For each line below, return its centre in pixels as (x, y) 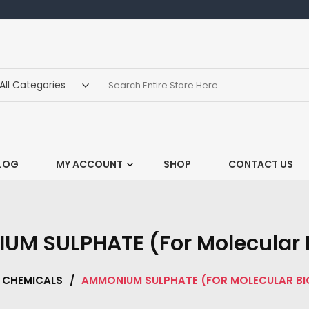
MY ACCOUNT (89, 164)
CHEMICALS (32, 281)
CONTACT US (260, 164)
